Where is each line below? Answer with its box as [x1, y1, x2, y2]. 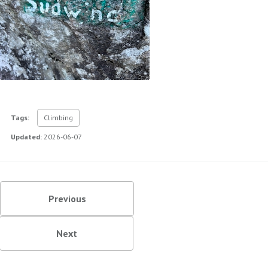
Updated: [9, 132, 42, 141]
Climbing [44, 112, 73, 122]
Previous [48, 192, 86, 205]
